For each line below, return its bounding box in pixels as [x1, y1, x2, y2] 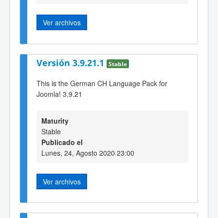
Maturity [41, 115, 69, 126]
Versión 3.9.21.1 [36, 56, 107, 69]
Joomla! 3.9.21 [36, 89, 82, 99]
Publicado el [41, 137, 83, 147]
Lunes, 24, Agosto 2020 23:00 [41, 147, 134, 158]
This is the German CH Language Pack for [36, 78, 167, 89]
